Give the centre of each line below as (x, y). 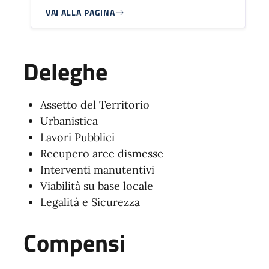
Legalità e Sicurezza (90, 202)
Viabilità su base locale (96, 186)
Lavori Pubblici (77, 138)
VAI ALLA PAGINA (80, 13)
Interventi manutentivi (97, 170)
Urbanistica (69, 121)
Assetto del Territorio (95, 105)
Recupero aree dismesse (101, 154)
